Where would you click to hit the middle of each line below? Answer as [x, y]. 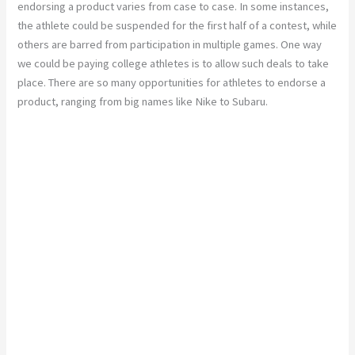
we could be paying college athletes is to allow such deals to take [174, 63]
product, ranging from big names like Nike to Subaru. [143, 101]
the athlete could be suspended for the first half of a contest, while [177, 25]
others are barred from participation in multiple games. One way [170, 44]
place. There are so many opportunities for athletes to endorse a [172, 82]
